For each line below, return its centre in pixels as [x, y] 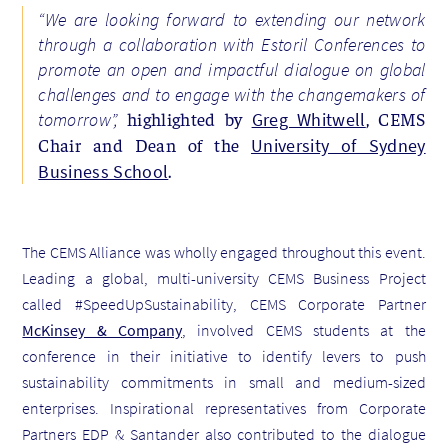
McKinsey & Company [102, 329]
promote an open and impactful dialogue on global [232, 69]
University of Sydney [338, 145]
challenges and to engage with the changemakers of [232, 94]
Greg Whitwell [308, 119]
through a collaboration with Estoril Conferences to [232, 44]
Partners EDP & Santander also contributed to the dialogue [224, 433]
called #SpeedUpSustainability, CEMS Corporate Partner [224, 303]
